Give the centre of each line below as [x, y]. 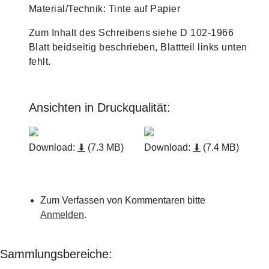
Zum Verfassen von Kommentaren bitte [123, 201]
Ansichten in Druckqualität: [100, 107]
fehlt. [40, 62]
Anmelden [62, 215]
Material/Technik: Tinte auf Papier [105, 9]
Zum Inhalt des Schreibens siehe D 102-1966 [131, 33]
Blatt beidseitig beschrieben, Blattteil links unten [138, 47]
